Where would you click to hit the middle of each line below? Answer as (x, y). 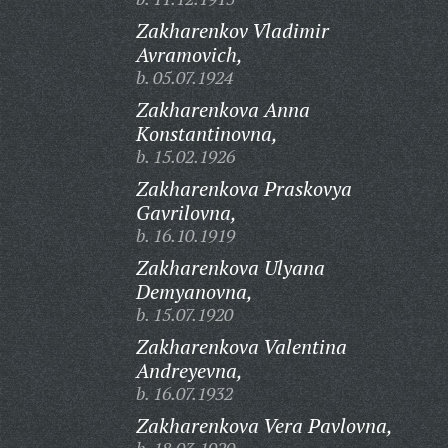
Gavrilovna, (186, 212)
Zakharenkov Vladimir (232, 30)
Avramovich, (189, 54)
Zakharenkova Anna (222, 109)
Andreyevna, (189, 370)
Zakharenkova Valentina (241, 346)
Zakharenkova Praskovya (243, 188)
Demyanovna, (194, 291)
